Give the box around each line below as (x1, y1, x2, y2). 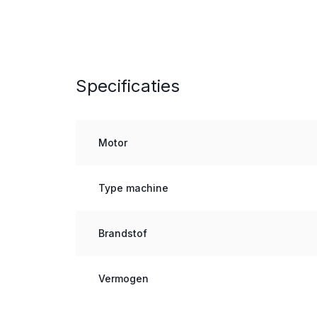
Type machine (98, 182, 168, 194)
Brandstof (98, 227, 147, 239)
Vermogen (98, 272, 149, 284)
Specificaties (75, 76, 180, 96)
